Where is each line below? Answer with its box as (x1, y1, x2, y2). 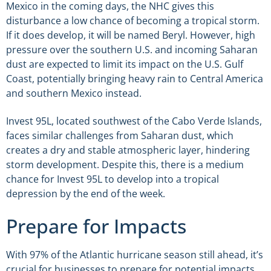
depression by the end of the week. (6, 187, 165, 201)
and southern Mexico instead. (6, 86, 142, 100)
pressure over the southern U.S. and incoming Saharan (6, 42, 258, 56)
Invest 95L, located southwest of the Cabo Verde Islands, (6, 114, 262, 128)
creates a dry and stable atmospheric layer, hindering (6, 143, 250, 157)
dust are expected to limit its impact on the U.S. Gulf (6, 57, 243, 71)
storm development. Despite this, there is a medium (6, 158, 244, 172)
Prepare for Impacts (6, 212, 186, 239)
